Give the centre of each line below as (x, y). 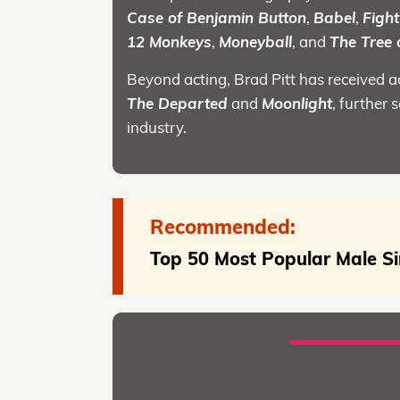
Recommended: (223, 227)
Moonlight (297, 104)
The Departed (178, 104)
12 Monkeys (170, 42)
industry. (157, 128)
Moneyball (256, 42)
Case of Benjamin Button (217, 18)
